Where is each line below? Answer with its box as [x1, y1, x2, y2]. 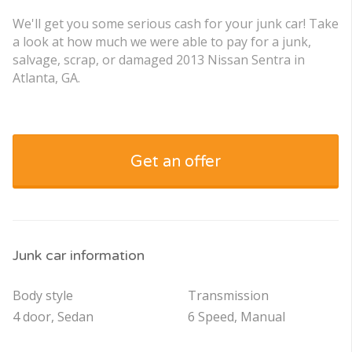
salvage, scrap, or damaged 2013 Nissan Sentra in [13, 50, 305, 68]
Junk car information [13, 246, 145, 264]
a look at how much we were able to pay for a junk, [13, 32, 311, 50]
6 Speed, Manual [187, 307, 285, 325]
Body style [13, 286, 73, 304]
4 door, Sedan [13, 307, 93, 325]
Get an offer [130, 152, 221, 171]
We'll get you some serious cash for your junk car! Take [13, 14, 339, 32]
